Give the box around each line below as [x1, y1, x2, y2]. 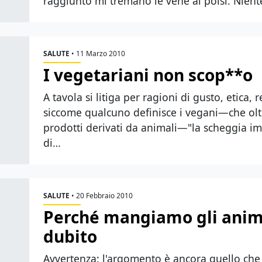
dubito [43, 225, 97, 247]
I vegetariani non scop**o [43, 64, 253, 86]
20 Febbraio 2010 [76, 191, 133, 201]
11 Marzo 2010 [76, 49, 125, 58]
